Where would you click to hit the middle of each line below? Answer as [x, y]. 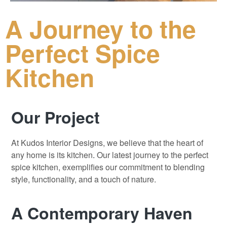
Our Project [55, 117]
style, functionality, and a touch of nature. [84, 179]
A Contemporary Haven [102, 213]
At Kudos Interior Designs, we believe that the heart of [107, 143]
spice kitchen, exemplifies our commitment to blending [108, 167]
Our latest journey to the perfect [153, 155]
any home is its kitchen [52, 155]
